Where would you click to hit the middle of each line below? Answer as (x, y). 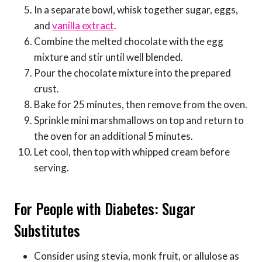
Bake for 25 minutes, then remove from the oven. (141, 105)
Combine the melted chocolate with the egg (129, 42)
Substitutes (47, 230)
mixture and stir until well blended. (108, 57)
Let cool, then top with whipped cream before (132, 152)
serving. (51, 168)
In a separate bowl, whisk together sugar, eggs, (136, 10)
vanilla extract (83, 26)
